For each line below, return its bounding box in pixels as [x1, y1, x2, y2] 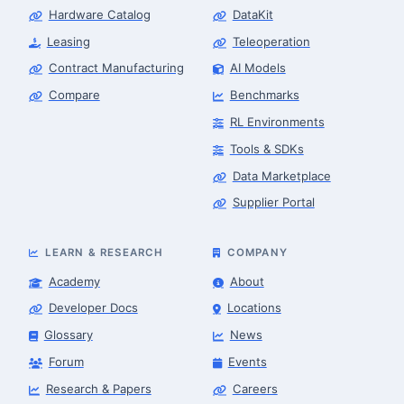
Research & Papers [45, 381, 151, 396]
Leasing [46, 33, 90, 49]
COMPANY [226, 246, 288, 260]
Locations [226, 300, 281, 316]
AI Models [229, 60, 286, 76]
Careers [232, 381, 278, 396]
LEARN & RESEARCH [44, 246, 164, 260]
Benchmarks [229, 87, 299, 103]
